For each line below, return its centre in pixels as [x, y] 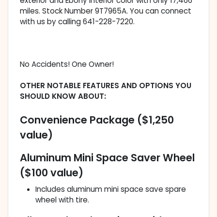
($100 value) [52, 173]
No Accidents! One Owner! [67, 64]
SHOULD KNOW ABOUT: [63, 96]
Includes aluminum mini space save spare [111, 189]
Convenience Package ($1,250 [97, 120]
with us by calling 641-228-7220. [77, 22]
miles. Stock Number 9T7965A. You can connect [106, 11]
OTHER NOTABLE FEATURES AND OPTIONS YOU [106, 86]
